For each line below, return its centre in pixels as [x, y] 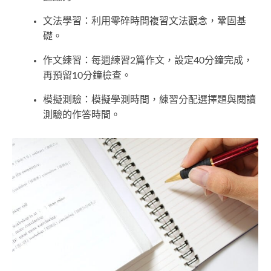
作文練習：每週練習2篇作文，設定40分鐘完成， [148, 61]
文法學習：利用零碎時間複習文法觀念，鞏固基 [145, 21]
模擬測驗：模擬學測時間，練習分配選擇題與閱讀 [149, 100]
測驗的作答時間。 [82, 115]
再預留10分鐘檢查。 [87, 76]
